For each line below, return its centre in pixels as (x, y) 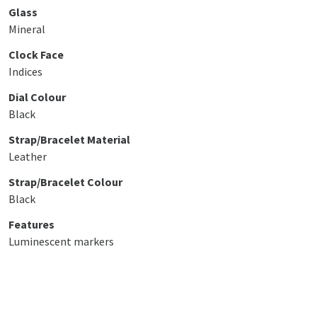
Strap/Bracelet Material (69, 139)
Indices (25, 71)
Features (31, 224)
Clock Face (36, 54)
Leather (28, 156)
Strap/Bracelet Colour (65, 182)
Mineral (27, 29)
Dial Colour (37, 97)
